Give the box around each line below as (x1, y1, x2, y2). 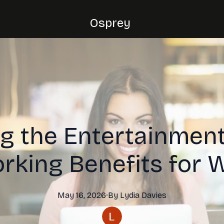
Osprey (89, 16, 130, 30)
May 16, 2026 (57, 190, 106, 200)
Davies (141, 190, 166, 200)
